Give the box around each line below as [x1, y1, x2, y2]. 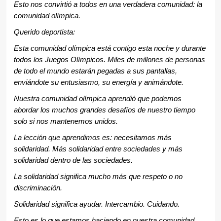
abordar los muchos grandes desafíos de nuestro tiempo [13, 106, 195, 114]
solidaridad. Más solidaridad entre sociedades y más [13, 145, 183, 153]
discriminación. [13, 184, 62, 192]
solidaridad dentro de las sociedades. [13, 156, 133, 165]
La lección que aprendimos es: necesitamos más [13, 134, 172, 142]
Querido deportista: [13, 28, 75, 37]
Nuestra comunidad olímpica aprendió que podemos [13, 95, 182, 103]
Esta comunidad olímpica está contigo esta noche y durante [13, 44, 206, 53]
